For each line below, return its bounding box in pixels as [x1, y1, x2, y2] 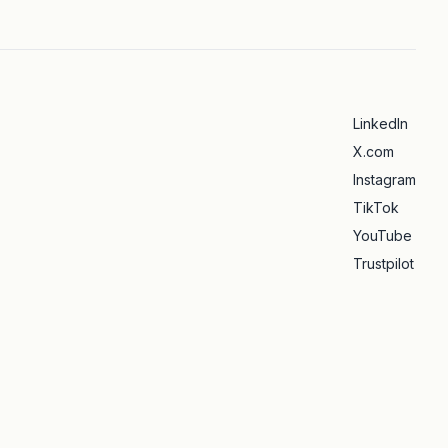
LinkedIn [352, 115, 408, 132]
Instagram [352, 171, 416, 188]
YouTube [352, 227, 412, 244]
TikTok [352, 199, 399, 216]
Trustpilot [352, 255, 414, 272]
